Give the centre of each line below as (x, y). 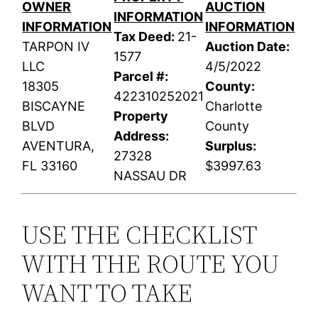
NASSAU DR (150, 176)
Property (141, 116)
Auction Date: (248, 47)
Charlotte (234, 106)
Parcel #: (141, 77)
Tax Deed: (146, 37)
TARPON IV (56, 47)
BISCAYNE (54, 106)
